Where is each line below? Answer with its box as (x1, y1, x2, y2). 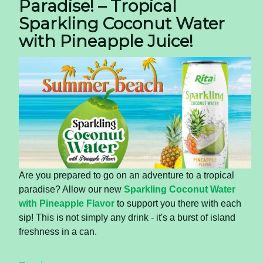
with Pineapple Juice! (19, 31, 193, 51)
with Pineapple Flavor (19, 198, 117, 209)
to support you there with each (117, 198, 241, 209)
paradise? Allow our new (19, 184, 122, 195)
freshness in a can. (19, 227, 97, 237)
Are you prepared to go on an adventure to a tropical (19, 170, 234, 181)
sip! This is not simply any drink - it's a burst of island (19, 213, 235, 223)
